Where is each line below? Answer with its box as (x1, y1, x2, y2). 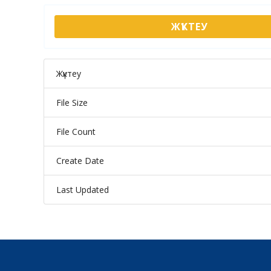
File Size (56, 97, 88, 108)
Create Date (56, 155, 104, 166)
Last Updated (56, 184, 109, 195)
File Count (56, 126, 96, 137)
